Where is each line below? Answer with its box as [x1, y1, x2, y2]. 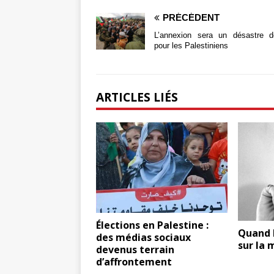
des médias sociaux [96, 231, 191, 245]
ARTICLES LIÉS [96, 89, 178, 106]
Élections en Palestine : [96, 218, 209, 232]
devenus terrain [96, 243, 174, 257]
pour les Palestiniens [154, 41, 228, 51]
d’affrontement [96, 255, 172, 269]
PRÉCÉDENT [163, 12, 220, 23]
